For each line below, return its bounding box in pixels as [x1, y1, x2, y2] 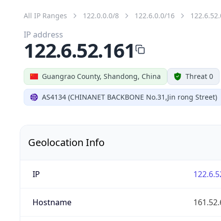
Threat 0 [185, 71, 213, 81]
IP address [24, 29, 63, 40]
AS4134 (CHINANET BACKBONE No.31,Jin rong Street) [42, 92, 217, 102]
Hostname [32, 196, 72, 208]
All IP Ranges [24, 10, 67, 20]
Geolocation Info [28, 135, 105, 149]
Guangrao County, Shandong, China [42, 71, 161, 81]
